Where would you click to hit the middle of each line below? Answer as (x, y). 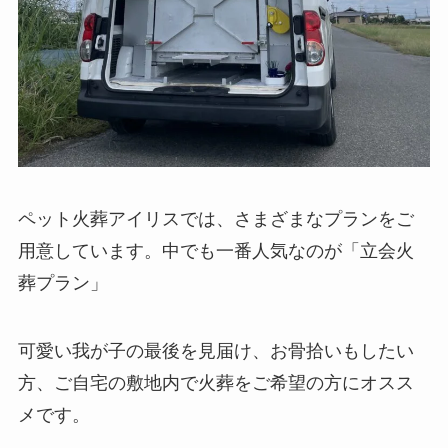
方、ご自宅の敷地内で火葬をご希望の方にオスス (215, 383)
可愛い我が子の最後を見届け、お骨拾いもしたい (215, 351)
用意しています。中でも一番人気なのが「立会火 (215, 251)
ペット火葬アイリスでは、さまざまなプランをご (215, 219)
